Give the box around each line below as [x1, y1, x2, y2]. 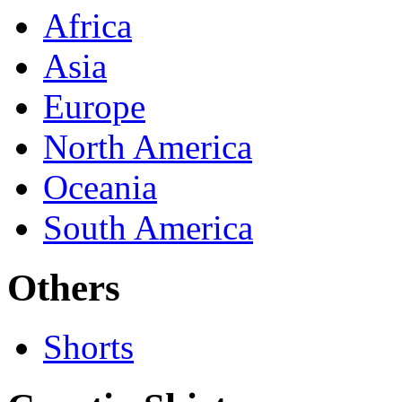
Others [7, 266, 120, 309]
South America [43, 207, 253, 247]
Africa [43, 5, 132, 45]
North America [43, 127, 252, 166]
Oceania [43, 167, 157, 206]
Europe [43, 86, 145, 126]
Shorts [43, 328, 134, 367]
